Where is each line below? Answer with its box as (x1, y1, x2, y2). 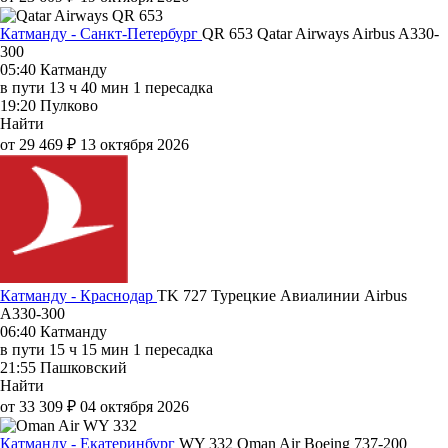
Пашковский (40, 358, 127, 376)
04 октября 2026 (80, 397, 189, 415)
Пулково (40, 96, 98, 114)
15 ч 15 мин (49, 340, 129, 358)
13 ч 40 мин (49, 78, 129, 96)
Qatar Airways (257, 24, 352, 42)
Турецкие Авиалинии (211, 286, 364, 304)
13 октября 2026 (80, 135, 189, 153)
